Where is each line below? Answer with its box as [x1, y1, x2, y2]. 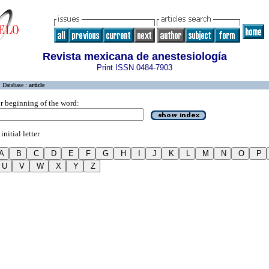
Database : [2, 82, 29, 88]
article [29, 82, 44, 88]
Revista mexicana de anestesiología [42, 50, 227, 62]
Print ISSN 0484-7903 [97, 63, 172, 72]
